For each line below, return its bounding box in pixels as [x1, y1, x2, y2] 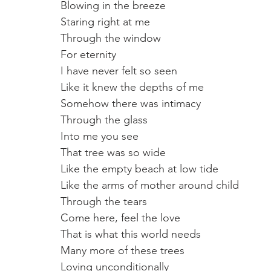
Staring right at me [60, 15, 150, 28]
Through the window [60, 31, 164, 45]
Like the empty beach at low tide [60, 162, 221, 175]
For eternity [60, 47, 116, 61]
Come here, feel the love [60, 211, 180, 224]
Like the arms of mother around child [60, 178, 239, 192]
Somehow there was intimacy [60, 96, 204, 110]
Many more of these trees [60, 243, 184, 257]
